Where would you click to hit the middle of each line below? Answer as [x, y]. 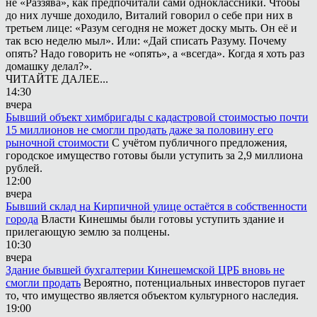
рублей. [24, 168]
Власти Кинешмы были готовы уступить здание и [163, 219]
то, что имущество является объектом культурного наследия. [152, 295]
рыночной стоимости [57, 142]
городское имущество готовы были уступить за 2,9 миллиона [154, 155]
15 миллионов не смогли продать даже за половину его [139, 129]
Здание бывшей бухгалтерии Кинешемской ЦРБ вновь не [145, 270]
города [22, 219]
